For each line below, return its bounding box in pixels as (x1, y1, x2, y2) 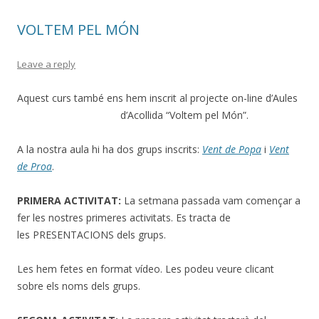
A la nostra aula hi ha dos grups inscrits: (17, 142, 202, 157)
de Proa (17, 159, 52, 174)
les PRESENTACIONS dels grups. (17, 228, 166, 242)
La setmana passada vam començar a (121, 194, 300, 208)
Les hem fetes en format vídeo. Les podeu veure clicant (17, 262, 274, 276)
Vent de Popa (202, 142, 261, 157)
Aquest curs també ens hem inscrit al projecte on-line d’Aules (17, 91, 298, 105)
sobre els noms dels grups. (17, 279, 140, 293)
